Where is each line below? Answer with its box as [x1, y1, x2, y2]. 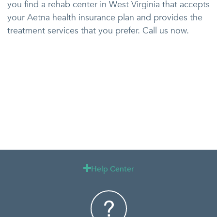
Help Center [91, 164, 134, 175]
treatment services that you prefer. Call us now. [7, 25, 189, 37]
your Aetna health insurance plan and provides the [7, 12, 202, 24]
